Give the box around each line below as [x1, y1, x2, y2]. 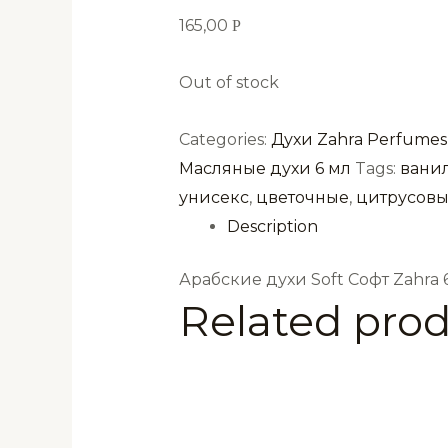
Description [226, 216, 318, 236]
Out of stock [178, 72, 279, 92]
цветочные [255, 187, 349, 207]
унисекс [178, 187, 249, 207]
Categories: [178, 129, 271, 149]
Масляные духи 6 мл [178, 158, 351, 178]
